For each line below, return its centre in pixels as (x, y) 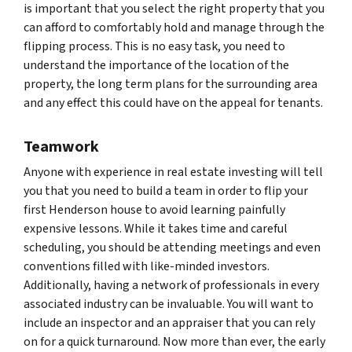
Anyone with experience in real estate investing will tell (173, 172)
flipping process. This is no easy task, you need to (154, 46)
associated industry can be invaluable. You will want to (169, 304)
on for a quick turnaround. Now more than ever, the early (174, 342)
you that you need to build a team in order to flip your (166, 191)
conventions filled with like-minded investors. (147, 266)
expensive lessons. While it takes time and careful (156, 229)
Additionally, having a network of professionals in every (171, 285)
